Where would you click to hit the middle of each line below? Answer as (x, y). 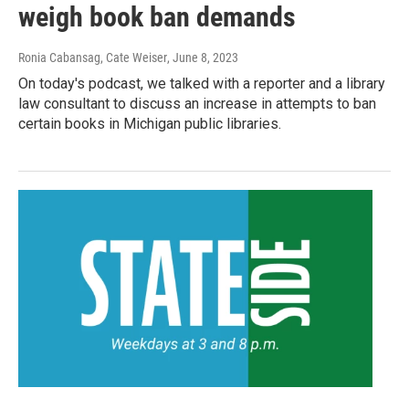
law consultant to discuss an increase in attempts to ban (197, 103)
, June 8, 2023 (203, 57)
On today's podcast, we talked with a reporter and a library (202, 83)
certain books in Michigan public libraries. (150, 123)
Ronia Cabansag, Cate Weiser (93, 57)
